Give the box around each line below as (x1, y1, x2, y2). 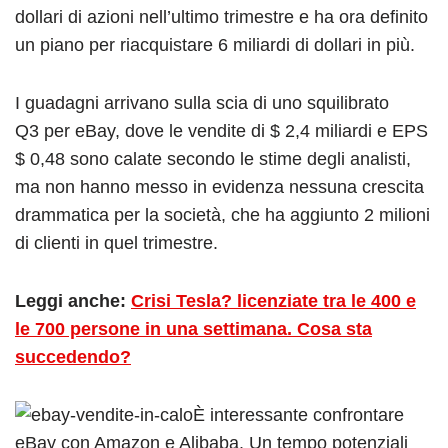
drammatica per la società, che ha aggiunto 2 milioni (15, 204, 430, 225)
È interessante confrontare (193, 404, 404, 425)
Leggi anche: (15, 290, 131, 311)
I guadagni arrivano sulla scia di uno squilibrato (15, 92, 389, 113)
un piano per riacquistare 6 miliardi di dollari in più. (15, 34, 415, 55)
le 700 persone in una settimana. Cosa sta (15, 318, 372, 339)
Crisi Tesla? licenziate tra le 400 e (131, 290, 416, 311)
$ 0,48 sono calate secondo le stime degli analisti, (15, 148, 411, 169)
